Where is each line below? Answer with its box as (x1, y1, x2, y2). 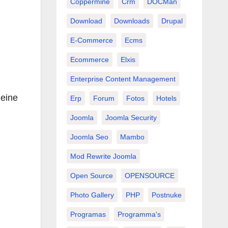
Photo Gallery (70, 190, 114, 199)
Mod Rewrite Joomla (70, 152, 136, 160)
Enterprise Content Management (70, 74, 176, 83)
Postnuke (151, 190, 182, 199)
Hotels (156, 94, 177, 102)
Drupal (161, 16, 183, 25)
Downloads (113, 16, 150, 25)
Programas (70, 210, 106, 218)
